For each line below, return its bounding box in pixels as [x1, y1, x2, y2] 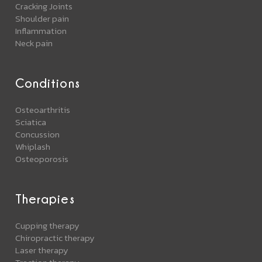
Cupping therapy [15, 219, 80, 233]
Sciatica [15, 115, 47, 129]
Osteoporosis [15, 152, 69, 166]
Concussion [15, 127, 60, 142]
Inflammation [15, 24, 67, 38]
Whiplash [15, 140, 51, 154]
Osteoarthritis [15, 103, 71, 117]
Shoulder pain [15, 12, 70, 26]
